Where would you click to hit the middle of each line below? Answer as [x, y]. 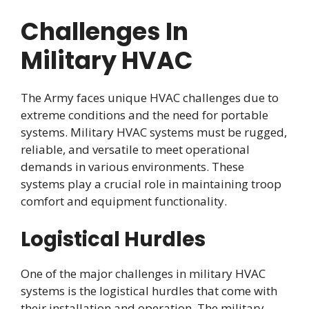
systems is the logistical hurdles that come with [149, 290]
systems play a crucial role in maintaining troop [151, 184]
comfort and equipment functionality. [124, 201]
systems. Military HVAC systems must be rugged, [154, 132]
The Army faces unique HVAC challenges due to [150, 98]
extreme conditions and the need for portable [144, 115]
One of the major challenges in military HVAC [143, 273]
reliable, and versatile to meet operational [135, 150]
